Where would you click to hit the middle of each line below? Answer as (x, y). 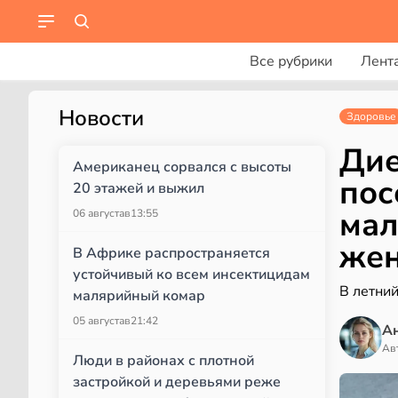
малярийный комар (139, 296)
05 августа (99, 321)
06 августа (99, 213)
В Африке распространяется (171, 253)
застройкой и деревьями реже (177, 382)
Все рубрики (291, 61)
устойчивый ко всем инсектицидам (191, 275)
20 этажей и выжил (139, 188)
